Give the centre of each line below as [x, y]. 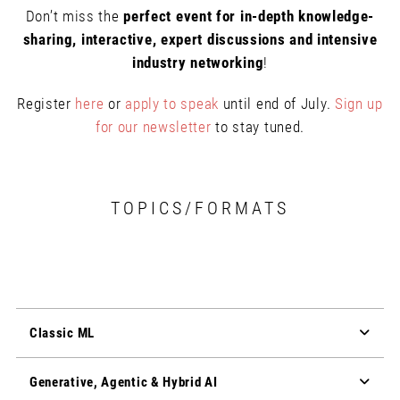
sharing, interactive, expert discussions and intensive [200, 39]
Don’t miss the [75, 16]
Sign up [358, 104]
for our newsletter [153, 127]
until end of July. [276, 104]
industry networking [198, 62]
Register [46, 104]
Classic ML [62, 333]
